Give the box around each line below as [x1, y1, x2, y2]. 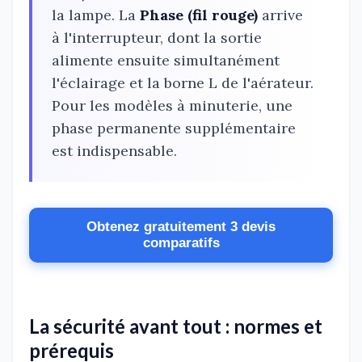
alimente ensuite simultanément [52, 51, 280, 70]
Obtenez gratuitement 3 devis [86, 219, 276, 235]
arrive [258, 6, 303, 25]
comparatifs [142, 235, 220, 251]
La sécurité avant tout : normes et [29, 314, 322, 339]
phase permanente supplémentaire [52, 119, 296, 138]
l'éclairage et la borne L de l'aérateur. [52, 74, 314, 93]
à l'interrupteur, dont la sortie [52, 28, 262, 48]
